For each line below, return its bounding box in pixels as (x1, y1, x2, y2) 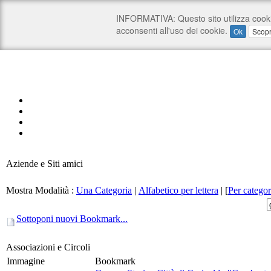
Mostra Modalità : (6, 185, 76, 195)
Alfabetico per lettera (139, 185, 218, 195)
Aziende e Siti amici (6, 158, 83, 169)
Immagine (7, 256, 45, 266)
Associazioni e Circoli (6, 242, 93, 252)
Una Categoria (76, 185, 132, 195)
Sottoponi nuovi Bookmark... (16, 214, 128, 224)
